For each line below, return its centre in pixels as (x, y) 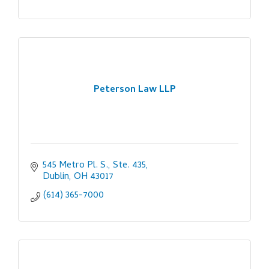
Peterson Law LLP (134, 90)
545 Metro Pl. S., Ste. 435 (94, 165)
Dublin (56, 177)
